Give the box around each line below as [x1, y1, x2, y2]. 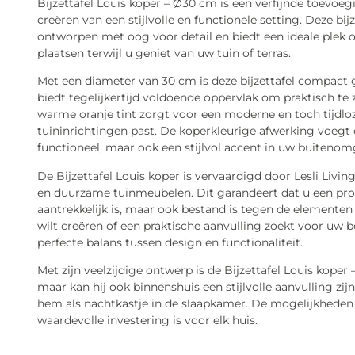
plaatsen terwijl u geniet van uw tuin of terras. [37, 46, 291, 60]
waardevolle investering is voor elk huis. [37, 313, 258, 328]
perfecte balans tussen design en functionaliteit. [37, 235, 303, 250]
